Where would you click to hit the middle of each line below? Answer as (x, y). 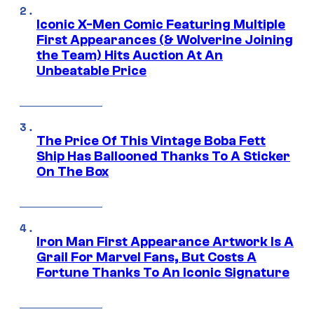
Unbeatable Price (91, 71)
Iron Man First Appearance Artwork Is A (165, 242)
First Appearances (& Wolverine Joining (165, 40)
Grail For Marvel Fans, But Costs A (146, 258)
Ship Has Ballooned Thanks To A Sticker (163, 157)
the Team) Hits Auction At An (130, 56)
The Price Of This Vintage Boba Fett (151, 141)
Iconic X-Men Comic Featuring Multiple (161, 25)
